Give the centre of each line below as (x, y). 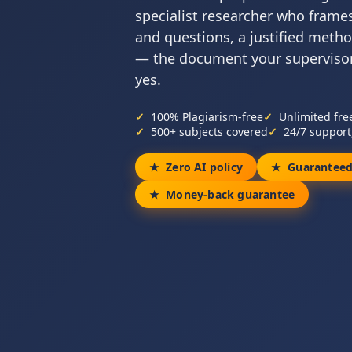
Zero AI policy (205, 167)
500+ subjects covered (209, 132)
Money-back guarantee (231, 194)
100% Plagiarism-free (207, 117)
